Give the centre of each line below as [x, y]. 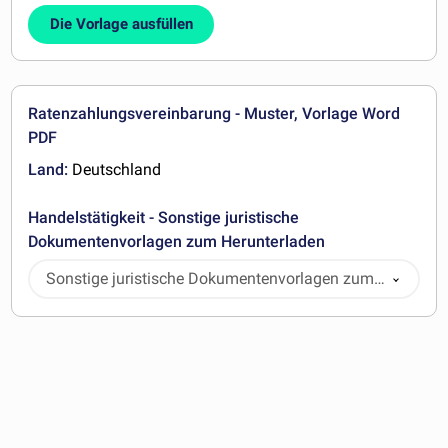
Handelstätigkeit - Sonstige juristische [164, 217]
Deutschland [115, 169]
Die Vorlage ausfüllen [121, 23]
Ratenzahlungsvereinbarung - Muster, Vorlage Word [214, 113]
